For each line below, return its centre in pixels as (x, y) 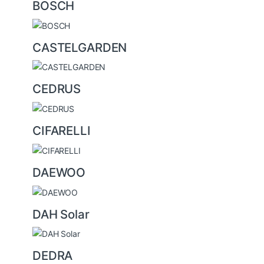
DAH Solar (61, 214)
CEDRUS (57, 89)
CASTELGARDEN (80, 47)
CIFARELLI (62, 131)
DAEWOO (59, 172)
